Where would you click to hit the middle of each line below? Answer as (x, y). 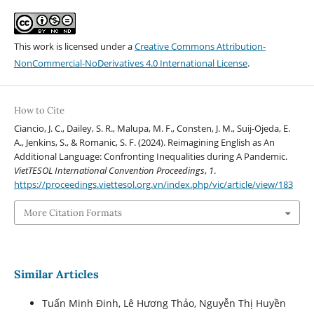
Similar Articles (56, 274)
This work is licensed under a (74, 47)
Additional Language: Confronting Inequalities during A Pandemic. (150, 157)
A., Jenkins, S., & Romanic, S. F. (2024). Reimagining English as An (144, 143)
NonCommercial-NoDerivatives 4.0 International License (130, 63)
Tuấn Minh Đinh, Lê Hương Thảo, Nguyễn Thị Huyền (164, 303)
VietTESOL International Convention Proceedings (109, 171)
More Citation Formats (73, 212)
